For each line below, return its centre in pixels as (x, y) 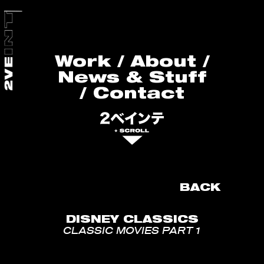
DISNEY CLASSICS (132, 219)
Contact (139, 92)
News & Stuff (132, 76)
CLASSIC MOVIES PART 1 (132, 231)
